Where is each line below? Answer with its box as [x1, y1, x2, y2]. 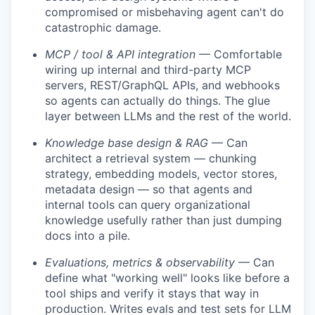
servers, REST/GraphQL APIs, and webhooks [45, 78, 280, 93]
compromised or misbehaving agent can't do [45, 5, 284, 20]
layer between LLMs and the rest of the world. [45, 109, 291, 124]
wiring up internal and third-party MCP [45, 63, 251, 77]
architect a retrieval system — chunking [45, 151, 257, 166]
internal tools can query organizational [45, 198, 250, 212]
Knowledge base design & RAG [45, 136, 208, 150]
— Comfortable [195, 47, 282, 62]
